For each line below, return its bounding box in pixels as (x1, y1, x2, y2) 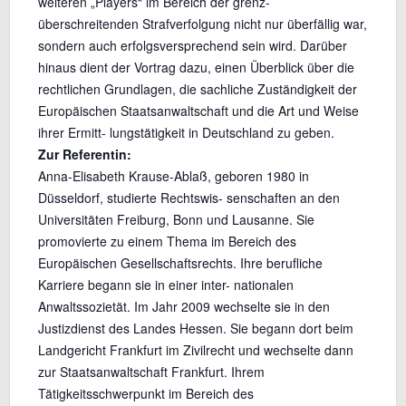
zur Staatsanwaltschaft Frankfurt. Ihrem (37, 362, 265, 382)
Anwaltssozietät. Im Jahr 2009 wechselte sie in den (37, 297, 330, 316)
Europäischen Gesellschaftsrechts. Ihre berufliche (37, 254, 323, 273)
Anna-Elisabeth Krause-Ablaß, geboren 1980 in (37, 167, 309, 186)
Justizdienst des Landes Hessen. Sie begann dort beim (37, 319, 353, 338)
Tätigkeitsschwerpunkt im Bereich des (37, 384, 254, 403)
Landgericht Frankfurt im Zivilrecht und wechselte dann (37, 341, 353, 360)
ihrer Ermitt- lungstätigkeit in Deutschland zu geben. (37, 123, 334, 142)
